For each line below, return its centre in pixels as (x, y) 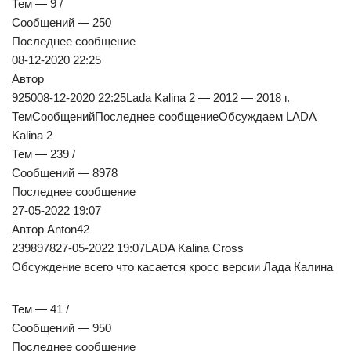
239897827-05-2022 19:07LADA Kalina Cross (128, 248)
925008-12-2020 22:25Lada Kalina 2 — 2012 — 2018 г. (151, 98)
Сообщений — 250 (62, 23)
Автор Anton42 (51, 230)
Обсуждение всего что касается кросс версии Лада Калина (172, 267)
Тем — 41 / (40, 309)
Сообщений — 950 (62, 328)
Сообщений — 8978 (65, 173)
